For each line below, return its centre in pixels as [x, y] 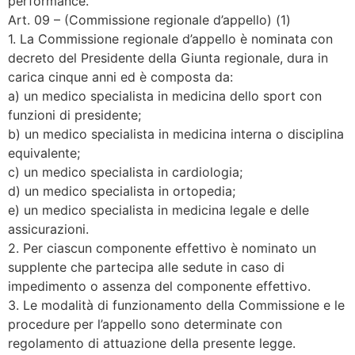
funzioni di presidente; [74, 115]
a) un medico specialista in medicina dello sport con [165, 96]
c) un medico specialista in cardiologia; [125, 172]
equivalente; [44, 153]
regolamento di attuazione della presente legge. [152, 344]
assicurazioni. [48, 229]
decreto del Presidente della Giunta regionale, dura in [168, 58]
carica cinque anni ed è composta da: [120, 77]
